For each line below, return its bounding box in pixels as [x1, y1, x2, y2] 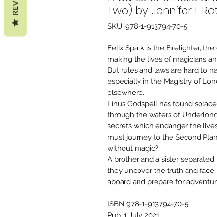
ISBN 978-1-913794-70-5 [108, 200, 188, 208]
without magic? [108, 144, 158, 153]
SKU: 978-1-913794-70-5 [108, 22, 187, 31]
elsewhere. [108, 88, 144, 97]
